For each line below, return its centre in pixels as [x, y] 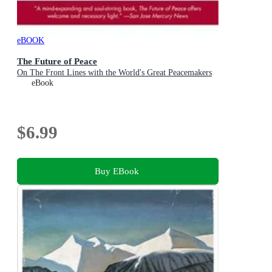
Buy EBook [117, 171]
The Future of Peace [57, 61]
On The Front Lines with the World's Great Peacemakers [114, 73]
